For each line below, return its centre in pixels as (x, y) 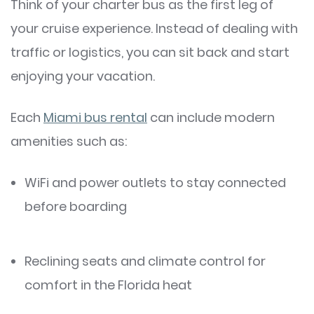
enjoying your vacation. (83, 76)
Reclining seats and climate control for (145, 261)
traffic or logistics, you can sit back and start (150, 52)
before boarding (76, 206)
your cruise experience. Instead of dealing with (154, 28)
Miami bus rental (95, 117)
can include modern (211, 117)
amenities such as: (69, 141)
